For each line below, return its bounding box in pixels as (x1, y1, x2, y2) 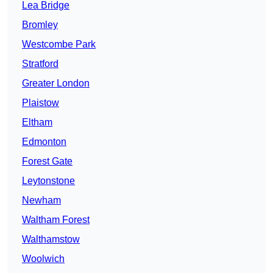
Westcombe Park (22, 39, 96, 50)
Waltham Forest (22, 214, 90, 225)
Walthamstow (22, 234, 80, 245)
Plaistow (22, 97, 59, 108)
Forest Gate (22, 156, 73, 167)
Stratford (22, 58, 58, 69)
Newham (22, 195, 61, 206)
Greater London (22, 78, 90, 89)
